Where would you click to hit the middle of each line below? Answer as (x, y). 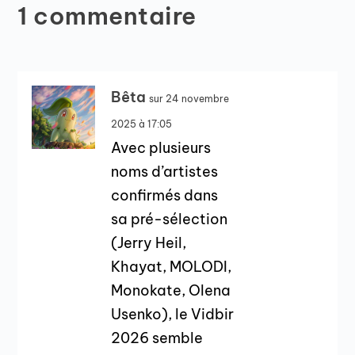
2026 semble (157, 338)
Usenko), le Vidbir (173, 314)
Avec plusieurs (161, 147)
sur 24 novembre (189, 98)
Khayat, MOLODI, (172, 266)
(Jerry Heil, (149, 242)
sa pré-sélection (170, 219)
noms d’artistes (165, 171)
